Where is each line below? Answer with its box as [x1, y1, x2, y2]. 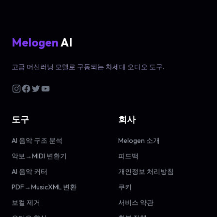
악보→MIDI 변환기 [12, 152, 67, 161]
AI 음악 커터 [12, 167, 47, 176]
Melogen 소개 [118, 136, 160, 145]
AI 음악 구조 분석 [12, 136, 62, 145]
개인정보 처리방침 [118, 167, 174, 176]
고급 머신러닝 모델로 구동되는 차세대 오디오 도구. [12, 62, 164, 72]
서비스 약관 [118, 198, 154, 207]
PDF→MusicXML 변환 [12, 183, 77, 192]
